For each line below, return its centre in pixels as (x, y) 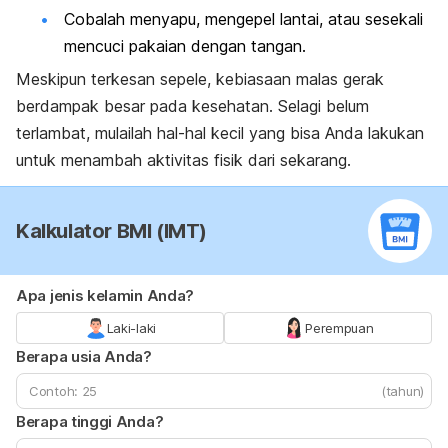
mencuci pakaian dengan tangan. (185, 45)
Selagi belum (321, 106)
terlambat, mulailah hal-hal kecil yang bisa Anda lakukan (220, 133)
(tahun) (402, 391)
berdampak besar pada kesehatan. (144, 106)
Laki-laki (131, 328)
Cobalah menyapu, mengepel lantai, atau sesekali (243, 18)
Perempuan (339, 328)
